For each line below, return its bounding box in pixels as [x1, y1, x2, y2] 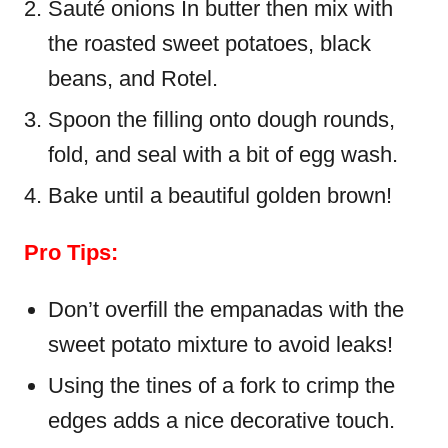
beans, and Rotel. [48, 66, 218, 91]
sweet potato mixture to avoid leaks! [48, 332, 393, 357]
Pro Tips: [24, 240, 118, 265]
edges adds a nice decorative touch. [48, 408, 395, 433]
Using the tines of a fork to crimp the [48, 373, 395, 398]
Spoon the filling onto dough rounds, [48, 107, 395, 132]
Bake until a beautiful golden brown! [48, 183, 392, 208]
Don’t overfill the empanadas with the [48, 297, 404, 322]
